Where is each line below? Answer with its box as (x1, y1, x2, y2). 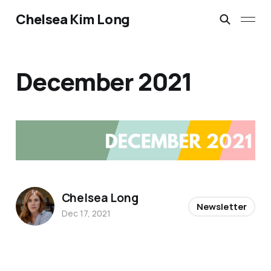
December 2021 (15, 65, 193, 99)
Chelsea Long (61, 189, 139, 206)
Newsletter (196, 200, 247, 213)
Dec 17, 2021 (61, 207, 111, 219)
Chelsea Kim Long (15, 10, 130, 28)
